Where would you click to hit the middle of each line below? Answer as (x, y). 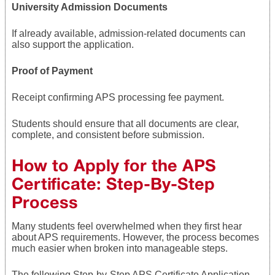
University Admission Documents (90, 7)
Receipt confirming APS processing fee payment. (118, 97)
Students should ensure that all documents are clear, (125, 123)
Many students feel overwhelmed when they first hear (127, 226)
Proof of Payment (52, 71)
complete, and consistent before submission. (108, 134)
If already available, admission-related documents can (129, 33)
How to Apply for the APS (114, 165)
